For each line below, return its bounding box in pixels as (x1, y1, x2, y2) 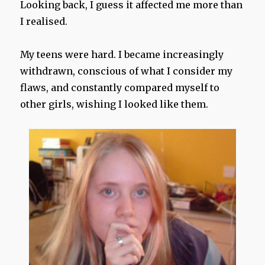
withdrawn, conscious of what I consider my (20, 65, 233, 77)
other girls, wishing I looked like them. (20, 98, 209, 111)
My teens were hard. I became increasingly (20, 49, 224, 61)
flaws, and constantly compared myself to (20, 82, 220, 94)
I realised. (20, 15, 68, 28)
